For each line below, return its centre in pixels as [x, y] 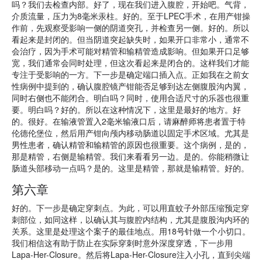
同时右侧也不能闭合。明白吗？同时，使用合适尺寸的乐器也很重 [130, 98]
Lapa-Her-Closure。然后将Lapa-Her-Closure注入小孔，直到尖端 [131, 254]
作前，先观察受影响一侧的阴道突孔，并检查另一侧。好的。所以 [130, 27]
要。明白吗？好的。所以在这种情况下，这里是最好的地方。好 [126, 109]
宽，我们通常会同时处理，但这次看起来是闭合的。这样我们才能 [130, 63]
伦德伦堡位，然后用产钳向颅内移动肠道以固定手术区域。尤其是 [130, 133]
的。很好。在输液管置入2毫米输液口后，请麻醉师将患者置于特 [129, 121]
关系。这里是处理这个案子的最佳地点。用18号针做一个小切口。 [131, 231]
